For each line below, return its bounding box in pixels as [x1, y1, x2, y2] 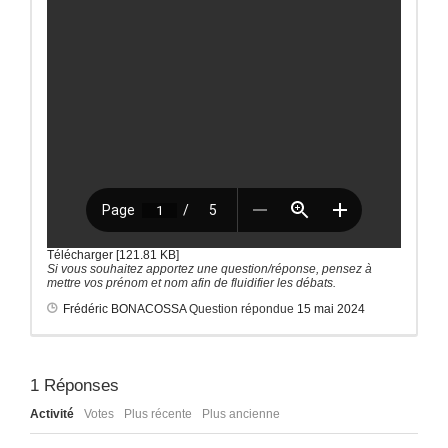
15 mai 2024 [297, 301, 365, 316]
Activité [30, 406, 74, 421]
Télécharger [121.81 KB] [47, 247, 179, 262]
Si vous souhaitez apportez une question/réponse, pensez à [47, 261, 372, 276]
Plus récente [124, 406, 192, 421]
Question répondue [186, 301, 297, 316]
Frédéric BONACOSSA [63, 301, 186, 316]
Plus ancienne [202, 406, 280, 421]
